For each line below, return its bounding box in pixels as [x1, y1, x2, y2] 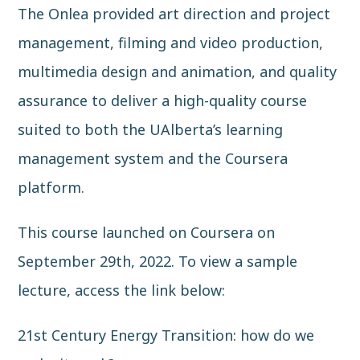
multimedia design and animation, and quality [18, 61, 337, 81]
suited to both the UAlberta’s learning [18, 119, 284, 139]
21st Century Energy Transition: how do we [18, 325, 315, 345]
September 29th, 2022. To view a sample [18, 251, 298, 271]
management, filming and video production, [18, 32, 324, 52]
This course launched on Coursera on [18, 222, 276, 242]
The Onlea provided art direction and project [18, 3, 331, 23]
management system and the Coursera [18, 148, 288, 168]
